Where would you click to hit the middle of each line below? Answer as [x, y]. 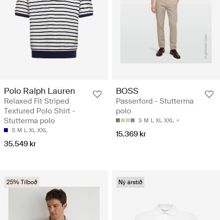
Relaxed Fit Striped [37, 101]
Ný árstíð [130, 182]
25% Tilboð [22, 182]
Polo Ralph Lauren [40, 91]
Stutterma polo [29, 121]
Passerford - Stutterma [155, 101]
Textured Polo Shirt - [40, 111]
